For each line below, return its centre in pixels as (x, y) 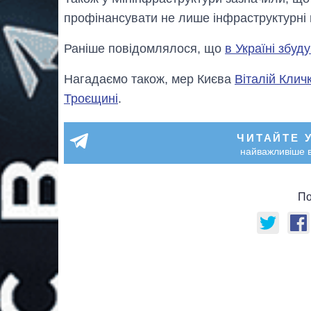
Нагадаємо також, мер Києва (149, 79)
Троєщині (91, 98)
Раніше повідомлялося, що (144, 48)
